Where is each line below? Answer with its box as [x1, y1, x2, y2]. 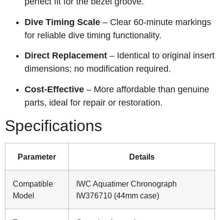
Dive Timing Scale [25, 17, 100, 27]
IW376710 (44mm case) [76, 191, 159, 200]
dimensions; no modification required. [25, 64, 171, 74]
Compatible [13, 179, 53, 188]
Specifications [5, 117, 102, 135]
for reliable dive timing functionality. [25, 30, 162, 40]
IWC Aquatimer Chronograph [76, 179, 177, 188]
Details [129, 152, 155, 161]
